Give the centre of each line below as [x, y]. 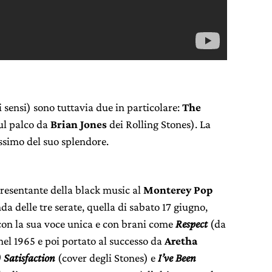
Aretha [181, 241]
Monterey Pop [178, 190]
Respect [192, 224]
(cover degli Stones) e [107, 258]
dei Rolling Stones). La [159, 124]
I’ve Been [177, 258]
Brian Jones [79, 124]
